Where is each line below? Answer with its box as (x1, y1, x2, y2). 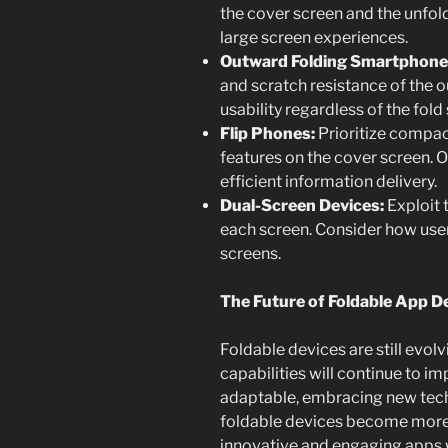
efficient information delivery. (220, 172, 437, 192)
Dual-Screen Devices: (220, 196, 384, 216)
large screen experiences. (220, 28, 408, 48)
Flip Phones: (220, 124, 315, 144)
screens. (220, 244, 281, 264)
